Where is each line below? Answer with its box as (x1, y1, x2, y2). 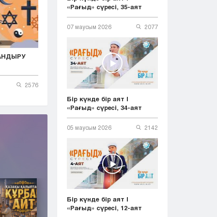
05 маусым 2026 (67, 124, 111, 131)
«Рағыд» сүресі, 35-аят (67, 3, 142, 11)
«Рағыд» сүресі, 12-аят (67, 204, 142, 212)
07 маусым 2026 (67, 23, 111, 31)
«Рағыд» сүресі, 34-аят (67, 103, 142, 111)
